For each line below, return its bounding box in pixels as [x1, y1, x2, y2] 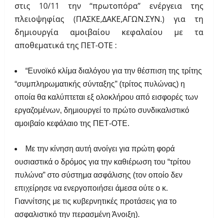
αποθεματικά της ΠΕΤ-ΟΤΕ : [15, 40, 117, 51]
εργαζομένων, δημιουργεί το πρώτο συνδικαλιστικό [15, 106, 189, 115]
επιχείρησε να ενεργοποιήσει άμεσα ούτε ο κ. [15, 184, 168, 193]
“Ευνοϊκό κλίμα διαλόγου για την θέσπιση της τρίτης [25, 67, 202, 75]
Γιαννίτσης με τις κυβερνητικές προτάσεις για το [15, 197, 177, 206]
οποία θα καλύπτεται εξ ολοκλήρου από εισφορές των [15, 93, 198, 102]
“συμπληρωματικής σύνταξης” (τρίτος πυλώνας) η [15, 80, 185, 89]
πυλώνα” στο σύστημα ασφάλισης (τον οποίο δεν [15, 171, 182, 180]
